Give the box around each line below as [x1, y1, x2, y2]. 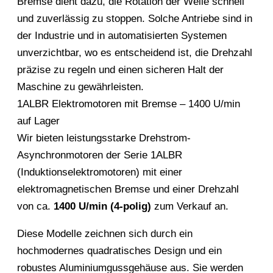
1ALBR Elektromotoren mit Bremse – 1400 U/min [17, 98, 240, 110]
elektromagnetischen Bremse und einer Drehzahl [17, 183, 239, 196]
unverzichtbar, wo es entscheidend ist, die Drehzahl [17, 47, 252, 59]
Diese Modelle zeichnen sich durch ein [17, 228, 193, 240]
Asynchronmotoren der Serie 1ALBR [17, 149, 182, 161]
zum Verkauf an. [151, 200, 229, 213]
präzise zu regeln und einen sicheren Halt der [17, 64, 224, 76]
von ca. [17, 200, 54, 213]
